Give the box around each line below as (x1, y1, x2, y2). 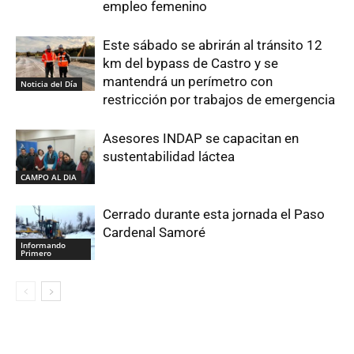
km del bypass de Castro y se (103, 55, 278, 71)
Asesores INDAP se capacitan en (103, 130, 299, 146)
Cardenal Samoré (103, 224, 205, 240)
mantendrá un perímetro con (103, 73, 273, 89)
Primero (21, 247, 51, 258)
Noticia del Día (21, 77, 77, 89)
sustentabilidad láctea (103, 149, 235, 164)
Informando (21, 239, 66, 250)
